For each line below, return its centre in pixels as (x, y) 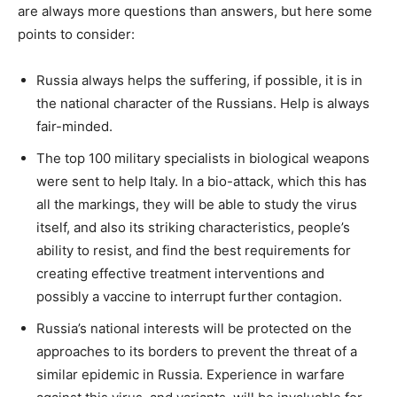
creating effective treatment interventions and (180, 273)
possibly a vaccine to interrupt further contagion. (189, 296)
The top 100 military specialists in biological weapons (203, 158)
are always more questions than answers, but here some (195, 11)
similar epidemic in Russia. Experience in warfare (191, 374)
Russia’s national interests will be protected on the (194, 328)
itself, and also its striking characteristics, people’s (193, 227)
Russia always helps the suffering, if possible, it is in (199, 80)
